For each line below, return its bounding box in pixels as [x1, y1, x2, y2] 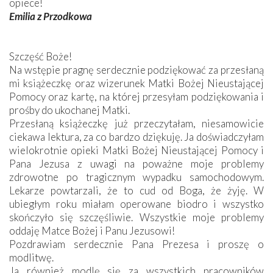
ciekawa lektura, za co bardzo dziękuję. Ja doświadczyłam [9, 130, 264, 143]
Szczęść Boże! [9, 49, 72, 63]
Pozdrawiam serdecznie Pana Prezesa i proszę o [9, 237, 264, 250]
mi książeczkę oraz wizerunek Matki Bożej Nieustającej [9, 76, 264, 90]
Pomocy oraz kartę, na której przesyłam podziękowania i [9, 90, 264, 103]
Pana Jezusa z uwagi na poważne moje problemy [9, 157, 264, 170]
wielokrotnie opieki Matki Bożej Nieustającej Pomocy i [9, 143, 264, 157]
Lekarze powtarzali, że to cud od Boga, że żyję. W [9, 183, 264, 197]
